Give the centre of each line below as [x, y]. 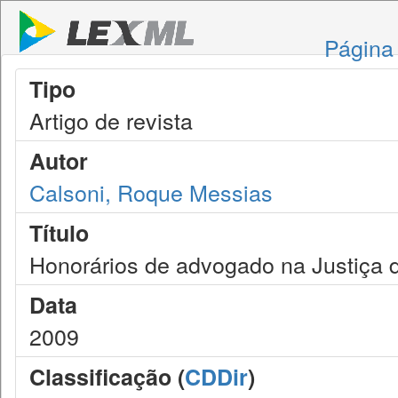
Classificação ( [107, 377]
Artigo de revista [111, 120]
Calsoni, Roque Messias [151, 192]
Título [59, 233]
